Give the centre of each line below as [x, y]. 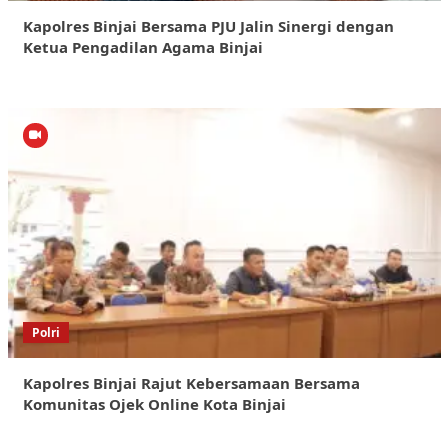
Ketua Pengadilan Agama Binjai [142, 46]
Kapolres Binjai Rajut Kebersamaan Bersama [191, 382]
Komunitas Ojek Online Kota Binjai [154, 403]
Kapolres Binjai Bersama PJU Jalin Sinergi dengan [208, 25]
